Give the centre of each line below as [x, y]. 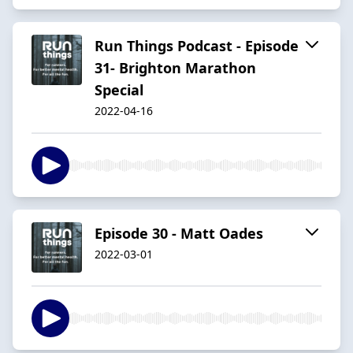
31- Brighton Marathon [175, 67]
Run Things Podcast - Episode [197, 45]
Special [119, 89]
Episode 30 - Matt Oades [179, 233]
